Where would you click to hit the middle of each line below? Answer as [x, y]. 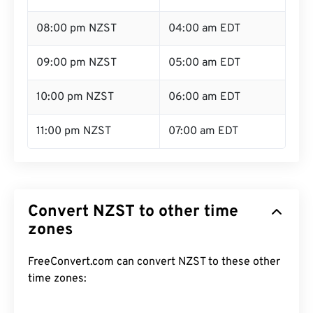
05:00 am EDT [204, 63]
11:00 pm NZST [74, 131]
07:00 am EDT [203, 131]
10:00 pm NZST [75, 97]
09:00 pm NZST [77, 63]
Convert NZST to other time [133, 212]
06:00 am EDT [204, 97]
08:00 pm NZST [77, 29]
